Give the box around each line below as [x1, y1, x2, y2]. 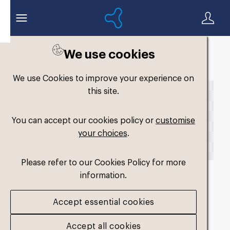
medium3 [16, 206, 90, 227]
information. [80, 169, 127, 180]
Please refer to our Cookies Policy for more [21, 157, 186, 167]
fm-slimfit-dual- [16, 180, 140, 201]
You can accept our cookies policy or [12, 114, 156, 125]
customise [156, 114, 196, 125]
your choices [78, 127, 127, 138]
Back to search [24, 61, 82, 71]
